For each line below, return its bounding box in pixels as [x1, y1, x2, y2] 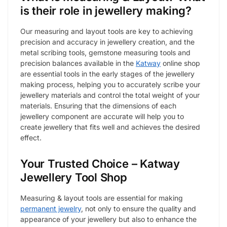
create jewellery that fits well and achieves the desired [20, 123, 200, 131]
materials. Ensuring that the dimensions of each [20, 101, 176, 110]
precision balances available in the [20, 59, 136, 67]
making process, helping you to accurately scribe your [20, 80, 200, 89]
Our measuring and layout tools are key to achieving [20, 27, 193, 35]
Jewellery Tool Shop [20, 171, 127, 184]
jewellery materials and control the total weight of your [20, 91, 200, 99]
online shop [161, 59, 200, 67]
